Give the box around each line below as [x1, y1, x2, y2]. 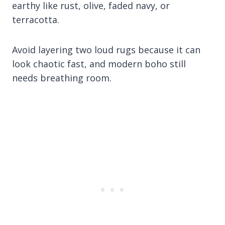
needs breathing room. [12, 71, 111, 84]
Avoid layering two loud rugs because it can [12, 43, 200, 56]
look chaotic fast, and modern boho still [12, 57, 186, 70]
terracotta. [12, 13, 59, 26]
